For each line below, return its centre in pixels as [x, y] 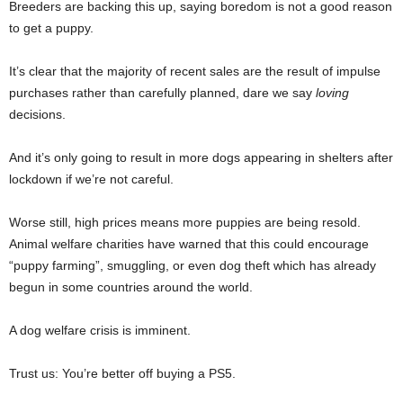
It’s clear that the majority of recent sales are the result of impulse [195, 72]
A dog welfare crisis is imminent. [100, 331]
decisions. [37, 115]
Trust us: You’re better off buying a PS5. [122, 374]
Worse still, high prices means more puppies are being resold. [185, 223]
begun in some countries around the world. [131, 287]
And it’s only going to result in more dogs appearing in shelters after [201, 158]
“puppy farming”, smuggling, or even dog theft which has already [193, 266]
